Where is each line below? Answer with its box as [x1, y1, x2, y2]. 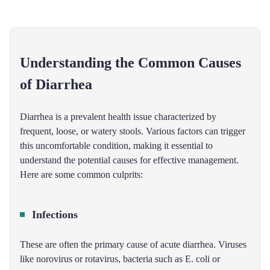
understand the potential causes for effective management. [20, 155, 239, 165]
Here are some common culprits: [20, 169, 143, 180]
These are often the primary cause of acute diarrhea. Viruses [20, 239, 246, 250]
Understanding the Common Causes [20, 55, 241, 71]
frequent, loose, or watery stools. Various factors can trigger [20, 126, 245, 136]
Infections [32, 209, 78, 221]
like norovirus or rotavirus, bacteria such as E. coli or [20, 254, 220, 264]
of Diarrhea [20, 77, 92, 92]
